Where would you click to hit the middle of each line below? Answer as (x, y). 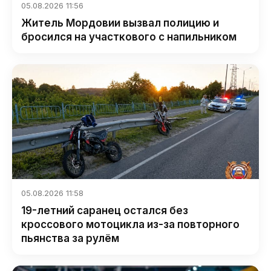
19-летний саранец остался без (105, 211)
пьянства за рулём (70, 239)
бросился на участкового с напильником (129, 37)
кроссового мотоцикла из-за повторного (130, 225)
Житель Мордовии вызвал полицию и (120, 23)
